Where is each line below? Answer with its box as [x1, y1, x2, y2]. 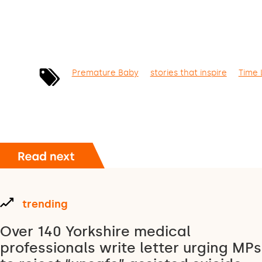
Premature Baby [71, 67, 139, 78]
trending [22, 198, 68, 211]
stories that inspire [150, 67, 227, 78]
